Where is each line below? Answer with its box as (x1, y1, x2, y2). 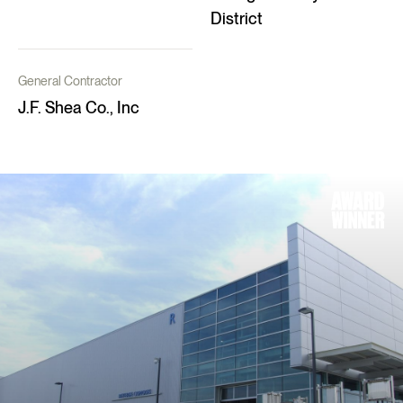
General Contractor (18, 74, 122, 88)
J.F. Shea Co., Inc (18, 98, 139, 117)
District (210, 9, 263, 28)
